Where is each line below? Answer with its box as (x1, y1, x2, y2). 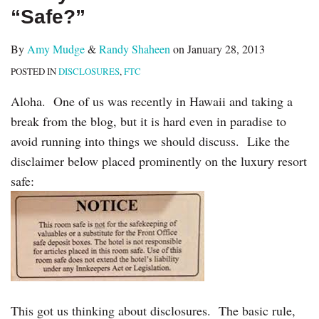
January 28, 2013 (187, 41, 265, 56)
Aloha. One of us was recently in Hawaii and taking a (11, 92, 293, 110)
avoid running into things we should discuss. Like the (11, 132, 290, 150)
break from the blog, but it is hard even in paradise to (11, 112, 286, 130)
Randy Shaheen (99, 41, 170, 56)
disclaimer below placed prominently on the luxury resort (11, 152, 307, 169)
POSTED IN (11, 64, 58, 78)
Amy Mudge (27, 41, 85, 56)
